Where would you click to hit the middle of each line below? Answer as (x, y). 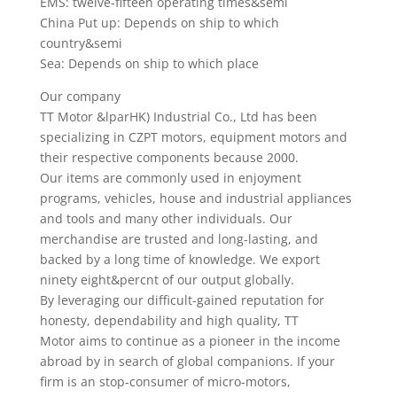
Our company (80, 96)
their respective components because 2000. (169, 157)
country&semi (81, 43)
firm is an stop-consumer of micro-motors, (165, 381)
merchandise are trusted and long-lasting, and (179, 239)
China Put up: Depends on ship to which (159, 23)
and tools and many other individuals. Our (166, 218)
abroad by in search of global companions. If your (187, 361)
